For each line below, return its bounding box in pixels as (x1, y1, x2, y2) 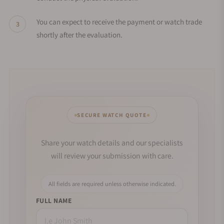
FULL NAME (36, 195, 72, 205)
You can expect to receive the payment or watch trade (36, 16, 202, 26)
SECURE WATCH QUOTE (77, 111, 147, 118)
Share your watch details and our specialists (41, 137, 183, 148)
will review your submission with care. (50, 150, 173, 161)
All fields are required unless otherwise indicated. (48, 179, 176, 188)
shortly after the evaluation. (36, 29, 122, 39)
